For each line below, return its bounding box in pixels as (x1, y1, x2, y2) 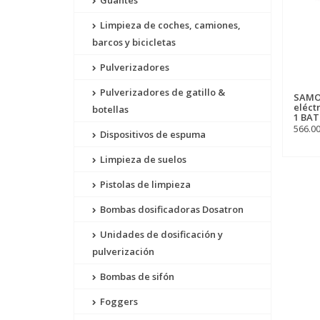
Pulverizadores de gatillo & (98, 86, 225, 99)
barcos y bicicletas (92, 36, 176, 49)
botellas (92, 103, 129, 116)
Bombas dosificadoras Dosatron (98, 203, 244, 216)
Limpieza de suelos (98, 153, 186, 166)
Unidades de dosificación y (98, 228, 223, 241)
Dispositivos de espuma (98, 128, 206, 141)
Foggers (98, 295, 138, 308)
